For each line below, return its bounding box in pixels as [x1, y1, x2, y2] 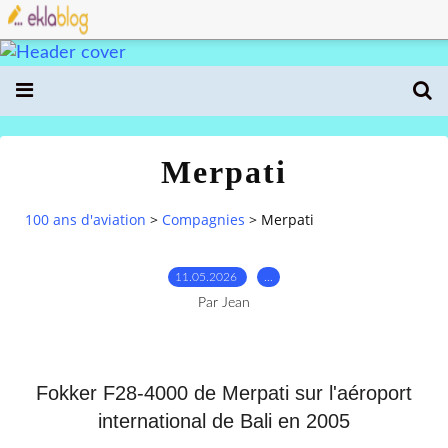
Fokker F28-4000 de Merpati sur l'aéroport [36, 381, 412, 404]
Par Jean [198, 295, 250, 310]
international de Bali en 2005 [98, 409, 350, 432]
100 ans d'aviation [25, 210, 146, 230]
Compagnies [162, 210, 245, 230]
